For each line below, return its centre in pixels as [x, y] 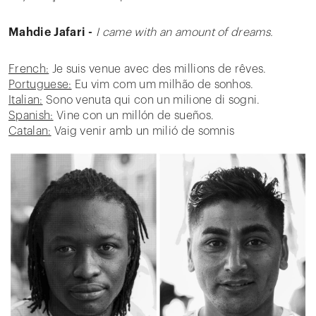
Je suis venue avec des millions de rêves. [159, 69]
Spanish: [31, 116]
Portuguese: [40, 85]
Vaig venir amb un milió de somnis [143, 131]
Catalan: [30, 131]
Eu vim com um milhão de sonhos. [163, 85]
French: [29, 69]
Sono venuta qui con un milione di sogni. [151, 100]
